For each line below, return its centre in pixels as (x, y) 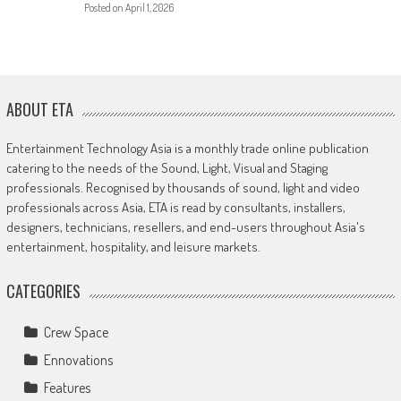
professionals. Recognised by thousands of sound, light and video (183, 188)
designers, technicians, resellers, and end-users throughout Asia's (185, 227)
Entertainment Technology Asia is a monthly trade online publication (187, 149)
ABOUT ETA (39, 110)
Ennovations (78, 360)
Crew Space (76, 333)
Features (67, 388)
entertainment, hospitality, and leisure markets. (133, 247)
